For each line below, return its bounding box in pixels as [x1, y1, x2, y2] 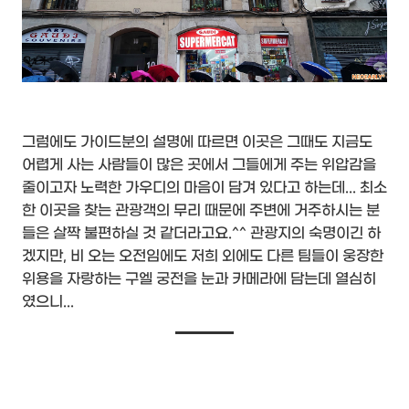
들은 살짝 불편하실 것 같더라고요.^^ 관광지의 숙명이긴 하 [22, 225, 381, 243]
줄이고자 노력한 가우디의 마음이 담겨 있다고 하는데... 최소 [22, 179, 387, 197]
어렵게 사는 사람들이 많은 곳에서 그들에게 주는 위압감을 [22, 156, 376, 174]
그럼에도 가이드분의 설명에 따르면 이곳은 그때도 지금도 [22, 133, 372, 152]
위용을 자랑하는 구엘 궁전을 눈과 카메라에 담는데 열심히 [22, 270, 376, 288]
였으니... [22, 293, 74, 311]
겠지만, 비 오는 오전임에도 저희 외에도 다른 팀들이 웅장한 [22, 247, 383, 266]
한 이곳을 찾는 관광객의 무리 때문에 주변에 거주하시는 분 [22, 202, 380, 220]
